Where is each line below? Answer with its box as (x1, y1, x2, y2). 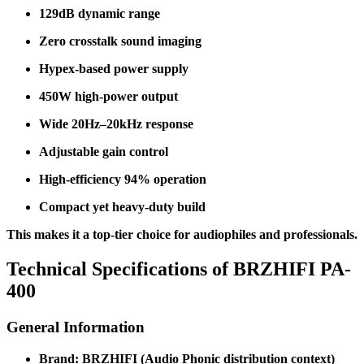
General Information (6, 318, 145, 336)
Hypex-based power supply (39, 62, 188, 76)
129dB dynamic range (39, 6, 160, 21)
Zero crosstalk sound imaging (39, 34, 201, 49)
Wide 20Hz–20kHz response (39, 117, 193, 132)
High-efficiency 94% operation (39, 172, 206, 187)
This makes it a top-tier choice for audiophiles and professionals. (6, 227, 357, 242)
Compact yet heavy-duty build (39, 200, 206, 214)
